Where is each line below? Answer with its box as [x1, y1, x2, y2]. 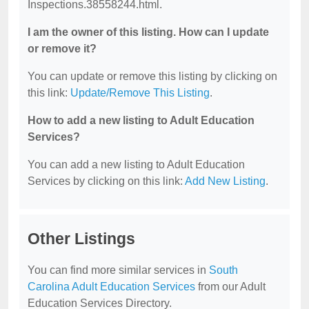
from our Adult [195, 281, 266, 292]
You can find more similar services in [28, 264, 209, 276]
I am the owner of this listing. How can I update [28, 26, 269, 38]
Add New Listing [185, 175, 266, 187]
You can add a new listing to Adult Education [28, 159, 245, 170]
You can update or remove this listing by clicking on [28, 70, 277, 82]
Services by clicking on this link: [28, 175, 185, 187]
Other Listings [28, 230, 135, 248]
